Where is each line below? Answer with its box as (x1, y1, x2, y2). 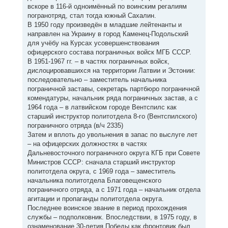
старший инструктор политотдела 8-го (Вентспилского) (27, 112, 197, 120)
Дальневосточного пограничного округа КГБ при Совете (27, 149, 200, 157)
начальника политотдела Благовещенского (27, 176, 161, 184)
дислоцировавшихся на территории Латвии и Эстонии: (27, 66, 195, 74)
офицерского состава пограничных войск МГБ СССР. (27, 48, 191, 56)
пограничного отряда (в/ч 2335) (27, 121, 123, 129)
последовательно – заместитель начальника (27, 75, 166, 83)
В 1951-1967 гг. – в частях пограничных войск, (27, 57, 169, 65)
